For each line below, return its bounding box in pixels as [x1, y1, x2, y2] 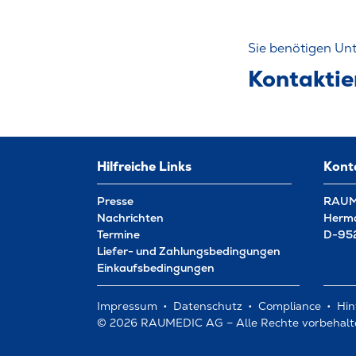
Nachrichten [97, 210, 164, 225]
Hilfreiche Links [97, 157, 192, 175]
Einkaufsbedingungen [97, 260, 215, 275]
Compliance [258, 299, 321, 312]
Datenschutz [173, 299, 242, 312]
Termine [97, 226, 140, 242]
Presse [97, 193, 133, 208]
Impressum [97, 299, 157, 312]
